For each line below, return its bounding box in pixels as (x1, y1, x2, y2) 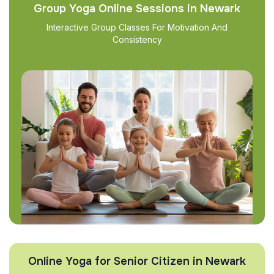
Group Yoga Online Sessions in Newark (34, 2, 240, 15)
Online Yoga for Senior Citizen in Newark (28, 254, 246, 268)
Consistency (112, 34, 162, 45)
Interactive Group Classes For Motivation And (46, 22, 228, 32)
